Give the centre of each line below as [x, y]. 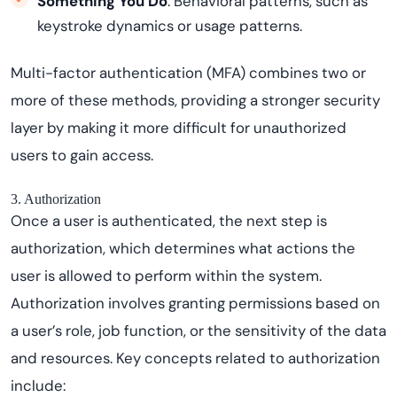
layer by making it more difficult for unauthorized [179, 128]
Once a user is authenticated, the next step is [169, 221]
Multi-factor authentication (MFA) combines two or [188, 73]
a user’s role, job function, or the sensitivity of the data [198, 331]
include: [38, 385]
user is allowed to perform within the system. [166, 276]
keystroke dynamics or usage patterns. [170, 26]
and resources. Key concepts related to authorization [195, 358]
